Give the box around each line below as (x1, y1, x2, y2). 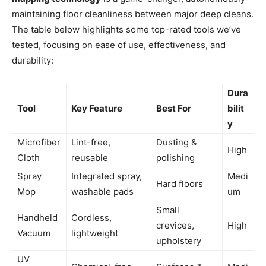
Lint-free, (71, 137, 110, 148)
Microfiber (17, 137, 61, 148)
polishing (156, 152, 195, 164)
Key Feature (71, 103, 122, 115)
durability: (12, 55, 53, 66)
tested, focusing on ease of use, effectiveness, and (12, 39, 226, 51)
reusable (71, 152, 108, 164)
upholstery (156, 235, 201, 247)
